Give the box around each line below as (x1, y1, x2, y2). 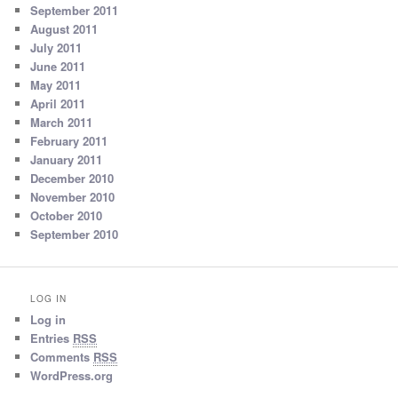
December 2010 (30, 169, 115, 187)
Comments (30, 347, 94, 365)
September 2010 (30, 225, 119, 243)
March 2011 (30, 113, 93, 131)
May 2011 (30, 76, 82, 93)
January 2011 (30, 150, 103, 168)
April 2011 (30, 94, 86, 112)
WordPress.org (30, 366, 114, 384)
